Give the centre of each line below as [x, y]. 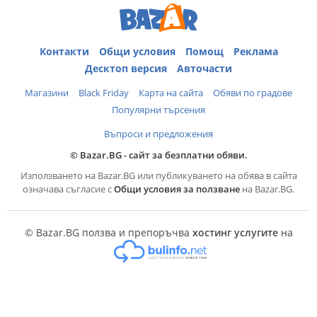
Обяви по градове [253, 92]
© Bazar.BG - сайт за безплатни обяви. [158, 155]
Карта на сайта [171, 92]
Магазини [47, 92]
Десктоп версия [126, 68]
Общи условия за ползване [177, 189]
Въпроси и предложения [158, 133]
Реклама [255, 51]
